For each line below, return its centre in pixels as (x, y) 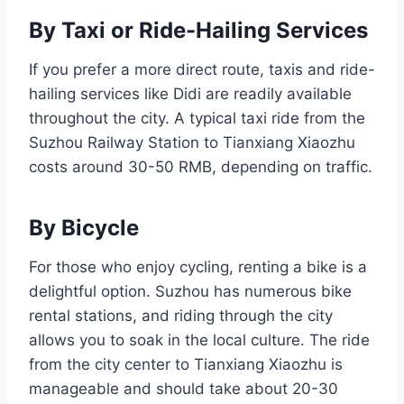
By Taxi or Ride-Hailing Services (198, 31)
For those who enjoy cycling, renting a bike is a (198, 267)
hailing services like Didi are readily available (190, 94)
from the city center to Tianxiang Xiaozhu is (186, 365)
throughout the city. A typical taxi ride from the (197, 119)
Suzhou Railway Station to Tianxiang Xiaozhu (192, 143)
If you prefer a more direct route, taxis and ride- (202, 70)
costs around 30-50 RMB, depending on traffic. (201, 167)
